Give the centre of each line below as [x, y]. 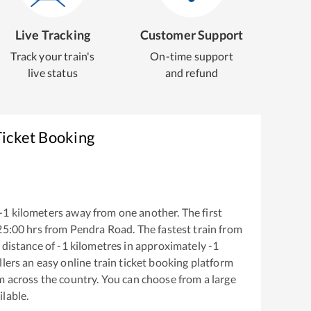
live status [53, 73]
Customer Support [192, 35]
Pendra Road [101, 228]
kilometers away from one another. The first [116, 212]
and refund [192, 73]
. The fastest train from [187, 228]
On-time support [192, 56]
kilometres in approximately [138, 245]
